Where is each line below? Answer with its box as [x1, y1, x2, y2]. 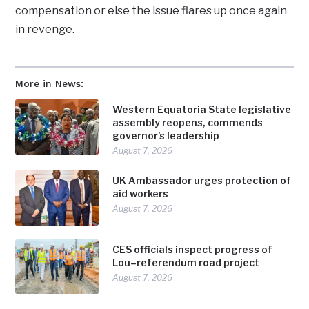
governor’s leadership [112, 130, 220, 142]
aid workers [112, 188, 169, 200]
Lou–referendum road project [112, 256, 260, 268]
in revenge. [15, 23, 75, 37]
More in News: [15, 78, 84, 90]
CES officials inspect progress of [112, 243, 273, 255]
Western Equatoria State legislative [112, 103, 292, 116]
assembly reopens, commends [112, 117, 263, 129]
